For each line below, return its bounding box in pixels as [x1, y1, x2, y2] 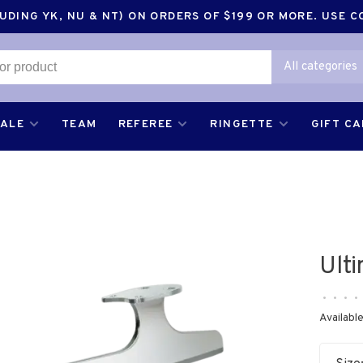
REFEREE [117, 117, 173, 131]
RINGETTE [210, 117, 274, 131]
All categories [283, 59, 357, 75]
